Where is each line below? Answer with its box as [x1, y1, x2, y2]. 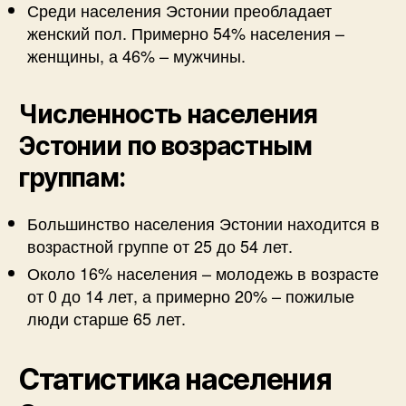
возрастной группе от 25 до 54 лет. [27, 233, 293, 257]
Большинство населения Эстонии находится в [27, 210, 380, 235]
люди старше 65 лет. [27, 305, 186, 330]
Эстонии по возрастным [18, 130, 312, 161]
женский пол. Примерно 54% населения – [27, 20, 344, 44]
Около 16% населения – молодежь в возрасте [27, 260, 379, 285]
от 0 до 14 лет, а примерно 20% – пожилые [27, 283, 354, 307]
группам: [18, 161, 125, 193]
